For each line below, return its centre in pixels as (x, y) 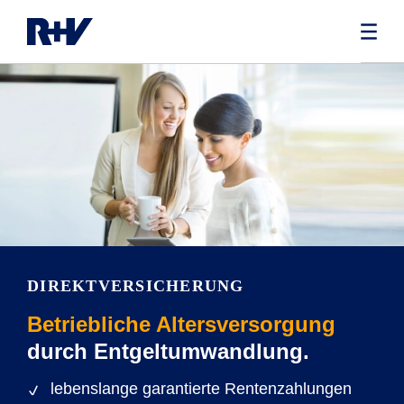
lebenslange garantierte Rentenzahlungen (201, 389)
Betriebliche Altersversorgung (181, 324)
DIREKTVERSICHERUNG (136, 286)
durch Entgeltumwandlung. (168, 351)
